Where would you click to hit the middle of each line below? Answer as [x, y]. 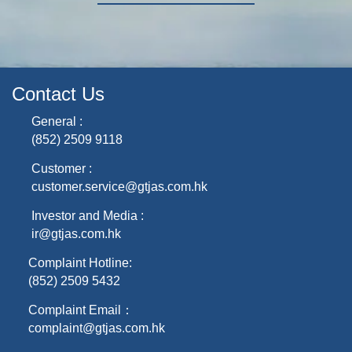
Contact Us [58, 94]
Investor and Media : [86, 216]
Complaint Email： [81, 310]
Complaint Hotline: [80, 263]
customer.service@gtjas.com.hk [119, 187]
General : [55, 121]
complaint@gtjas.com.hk [97, 328]
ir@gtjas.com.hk [76, 234]
